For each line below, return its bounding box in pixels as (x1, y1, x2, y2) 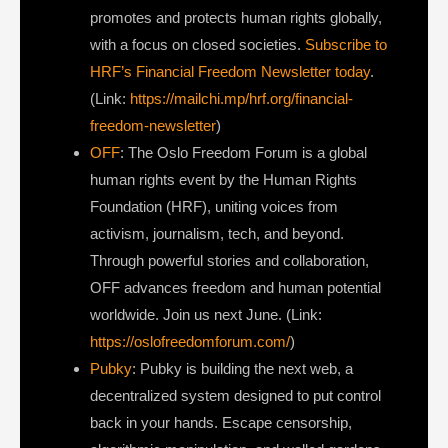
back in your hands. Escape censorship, (90, 414, 352, 432)
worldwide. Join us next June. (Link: (90, 306, 322, 324)
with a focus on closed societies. (90, 36, 305, 54)
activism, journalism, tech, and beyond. (90, 225, 344, 243)
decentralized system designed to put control (90, 387, 381, 405)
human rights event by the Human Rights (90, 171, 357, 189)
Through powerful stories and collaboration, (90, 252, 369, 270)
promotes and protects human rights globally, (90, 9, 382, 27)
